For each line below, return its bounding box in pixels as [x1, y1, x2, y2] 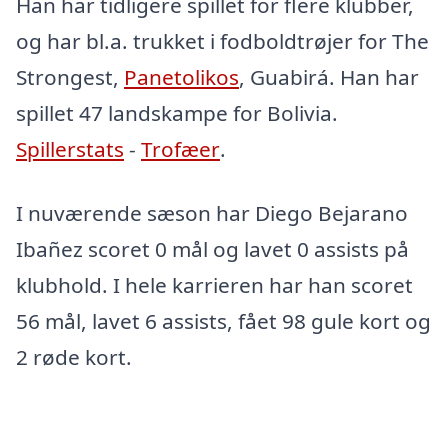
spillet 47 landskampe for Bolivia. [16, 99, 338, 128]
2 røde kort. [16, 343, 132, 372]
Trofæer [141, 135, 220, 164]
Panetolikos [124, 63, 239, 92]
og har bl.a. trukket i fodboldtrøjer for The [16, 27, 429, 56]
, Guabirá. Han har [239, 63, 419, 92]
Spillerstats [16, 135, 124, 164]
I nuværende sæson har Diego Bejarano [16, 199, 408, 228]
